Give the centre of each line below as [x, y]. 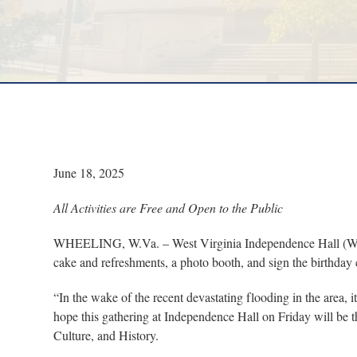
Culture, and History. [108, 335]
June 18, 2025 [89, 172]
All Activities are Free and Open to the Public [169, 207]
